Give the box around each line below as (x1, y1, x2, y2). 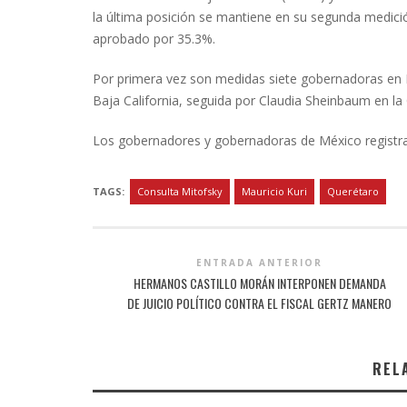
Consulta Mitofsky (136, 184, 223, 198)
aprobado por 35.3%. (93, 29, 215, 47)
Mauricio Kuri (242, 184, 307, 198)
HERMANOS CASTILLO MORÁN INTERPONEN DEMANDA (133, 273, 386, 293)
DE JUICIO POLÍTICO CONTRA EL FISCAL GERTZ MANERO (127, 293, 392, 313)
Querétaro (326, 184, 379, 198)
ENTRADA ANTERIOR (196, 255, 323, 269)
